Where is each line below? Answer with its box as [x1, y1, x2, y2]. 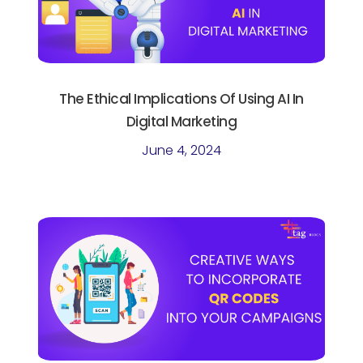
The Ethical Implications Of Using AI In [59, 88, 304, 109]
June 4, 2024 [141, 140, 221, 160]
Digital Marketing [126, 111, 237, 131]
